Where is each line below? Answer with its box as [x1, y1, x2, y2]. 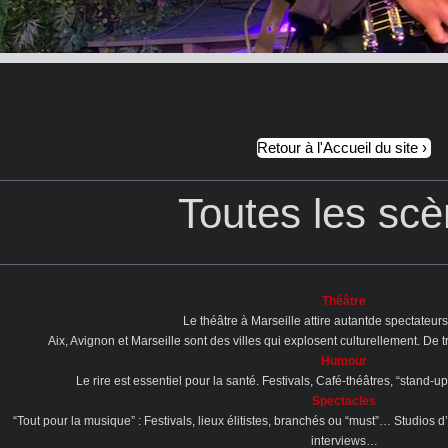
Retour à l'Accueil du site [257, 139, 419, 157]
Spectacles [312, 393, 377, 408]
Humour [321, 353, 368, 368]
